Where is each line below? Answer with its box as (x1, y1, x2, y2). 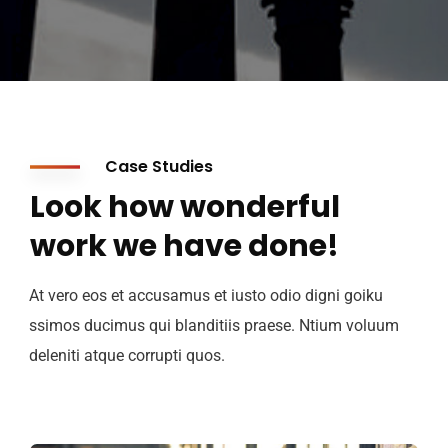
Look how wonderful (30, 186, 340, 228)
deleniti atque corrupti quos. (29, 346, 225, 365)
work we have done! (30, 225, 339, 267)
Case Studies (105, 155, 213, 178)
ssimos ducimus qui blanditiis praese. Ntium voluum (29, 316, 399, 335)
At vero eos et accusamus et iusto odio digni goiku (29, 286, 383, 305)
